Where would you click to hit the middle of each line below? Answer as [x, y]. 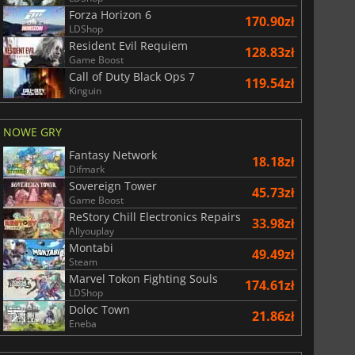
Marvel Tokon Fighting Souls [143, 278]
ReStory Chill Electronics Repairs [155, 216]
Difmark [86, 169]
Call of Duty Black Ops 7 [132, 76]
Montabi [91, 247]
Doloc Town [99, 309]
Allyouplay [91, 231]
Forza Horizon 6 [110, 14]
